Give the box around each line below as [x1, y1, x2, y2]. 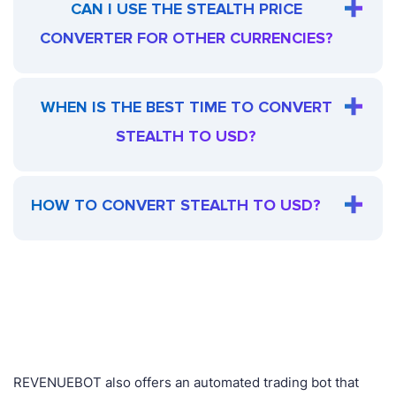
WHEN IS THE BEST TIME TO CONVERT [40, 97, 332, 118]
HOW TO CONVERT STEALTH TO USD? [31, 195, 321, 216]
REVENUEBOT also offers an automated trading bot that [13, 374, 359, 392]
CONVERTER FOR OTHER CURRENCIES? [39, 28, 333, 49]
